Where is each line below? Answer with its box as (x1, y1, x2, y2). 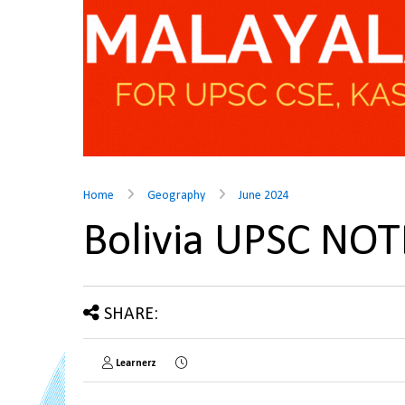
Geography (147, 189, 205, 202)
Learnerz (116, 358, 156, 369)
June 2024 (239, 189, 289, 202)
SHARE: (104, 306, 158, 324)
